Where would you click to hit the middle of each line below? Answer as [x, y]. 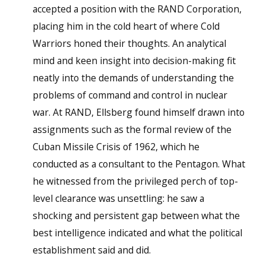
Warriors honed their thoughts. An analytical [129, 44]
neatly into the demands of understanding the [133, 78]
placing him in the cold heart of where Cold [126, 26]
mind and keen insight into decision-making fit [134, 61]
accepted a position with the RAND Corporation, [137, 9]
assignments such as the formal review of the [132, 130]
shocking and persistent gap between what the [136, 216]
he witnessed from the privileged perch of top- [135, 181]
